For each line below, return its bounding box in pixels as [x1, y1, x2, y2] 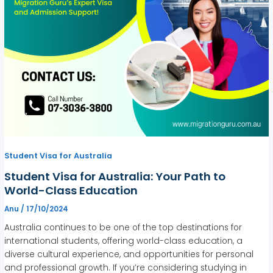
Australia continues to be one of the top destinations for [4, 222, 243, 234]
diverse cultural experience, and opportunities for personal [4, 249, 254, 261]
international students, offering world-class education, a [4, 235, 243, 247]
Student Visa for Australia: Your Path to [4, 168, 226, 184]
